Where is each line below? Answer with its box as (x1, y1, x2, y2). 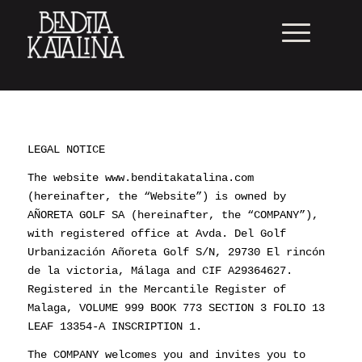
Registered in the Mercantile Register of (27, 282, 286, 296)
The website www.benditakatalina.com (27, 170, 254, 184)
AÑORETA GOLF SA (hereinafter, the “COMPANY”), (27, 208, 318, 221)
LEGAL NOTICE (27, 142, 105, 156)
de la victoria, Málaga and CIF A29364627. (27, 263, 293, 277)
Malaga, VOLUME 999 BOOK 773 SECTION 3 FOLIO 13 (27, 301, 325, 314)
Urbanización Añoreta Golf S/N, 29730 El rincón (27, 245, 325, 259)
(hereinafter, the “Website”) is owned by (27, 189, 286, 203)
